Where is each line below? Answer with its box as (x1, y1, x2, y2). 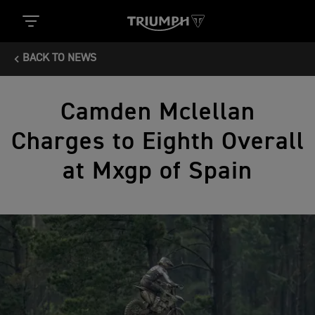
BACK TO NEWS (22, 53, 96, 64)
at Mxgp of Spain (63, 159, 252, 184)
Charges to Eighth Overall (11, 129, 304, 155)
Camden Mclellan (60, 100, 255, 125)
